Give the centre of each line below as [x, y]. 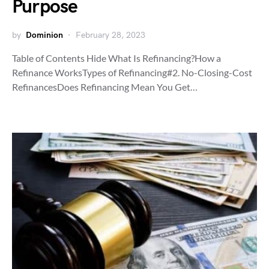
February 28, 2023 [110, 35]
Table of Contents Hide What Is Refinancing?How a [116, 58]
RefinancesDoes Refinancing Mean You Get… [105, 86]
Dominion [44, 35]
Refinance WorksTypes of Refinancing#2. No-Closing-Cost [132, 72]
